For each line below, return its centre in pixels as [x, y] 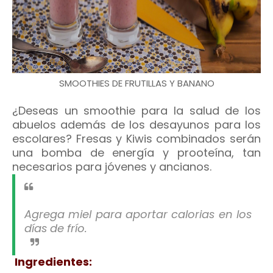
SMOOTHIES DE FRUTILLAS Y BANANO [136, 83]
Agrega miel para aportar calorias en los [138, 214]
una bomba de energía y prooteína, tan [136, 153]
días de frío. [56, 228]
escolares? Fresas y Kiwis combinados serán [136, 139]
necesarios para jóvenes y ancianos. [112, 167]
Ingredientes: [52, 262]
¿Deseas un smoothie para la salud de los [136, 111]
